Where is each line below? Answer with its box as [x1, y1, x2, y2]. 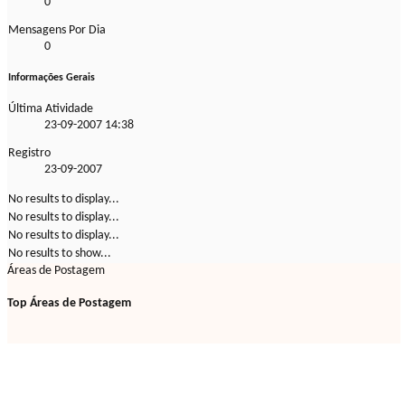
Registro [8, 146, 51, 161]
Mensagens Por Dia [8, 24, 106, 38]
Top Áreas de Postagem [7, 296, 131, 310]
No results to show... [8, 247, 111, 261]
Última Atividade [8, 102, 93, 117]
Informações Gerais [8, 72, 95, 84]
